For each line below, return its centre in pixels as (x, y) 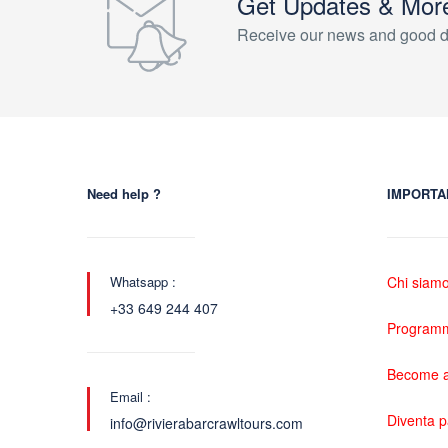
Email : (130, 396)
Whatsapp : (143, 281)
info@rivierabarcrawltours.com (206, 423)
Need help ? (124, 193)
